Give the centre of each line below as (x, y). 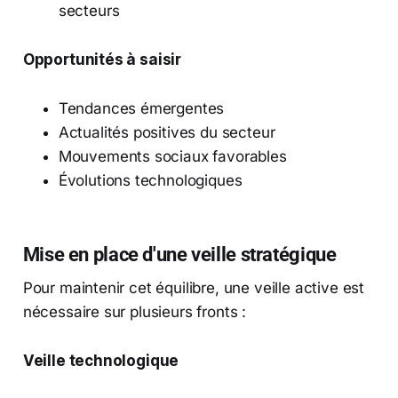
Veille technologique (101, 360)
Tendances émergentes (141, 108)
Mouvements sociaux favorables (172, 156)
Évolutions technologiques (150, 180)
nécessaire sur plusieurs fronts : (135, 311)
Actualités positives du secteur (167, 132)
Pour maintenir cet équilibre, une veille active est (194, 287)
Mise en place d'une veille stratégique (179, 254)
